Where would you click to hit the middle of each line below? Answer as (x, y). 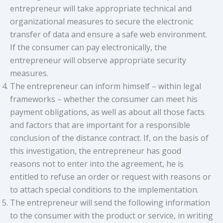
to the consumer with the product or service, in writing (111, 216)
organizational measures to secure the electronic (102, 22)
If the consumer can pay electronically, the (88, 48)
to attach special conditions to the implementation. (104, 190)
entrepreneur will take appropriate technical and (101, 9)
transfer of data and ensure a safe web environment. (109, 35)
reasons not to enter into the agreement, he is (97, 164)
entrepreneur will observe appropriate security (98, 60)
